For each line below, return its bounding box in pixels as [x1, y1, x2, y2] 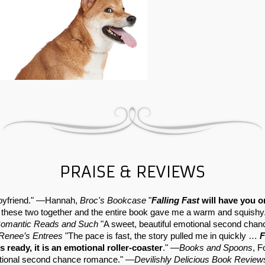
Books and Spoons [179, 243, 253, 253]
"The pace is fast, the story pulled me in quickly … [63, 231, 260, 241]
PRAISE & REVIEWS [60, 161, 205, 182]
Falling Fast [151, 195, 199, 205]
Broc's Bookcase [80, 195, 146, 205]
